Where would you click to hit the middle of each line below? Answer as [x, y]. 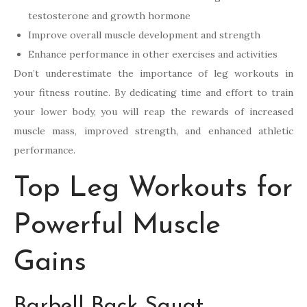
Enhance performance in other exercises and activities [153, 54]
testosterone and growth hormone [109, 16]
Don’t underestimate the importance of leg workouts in [153, 74]
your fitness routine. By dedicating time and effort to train [153, 93]
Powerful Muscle [117, 226]
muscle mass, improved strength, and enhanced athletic [153, 131]
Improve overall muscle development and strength [144, 35]
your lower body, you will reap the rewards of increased [153, 112]
